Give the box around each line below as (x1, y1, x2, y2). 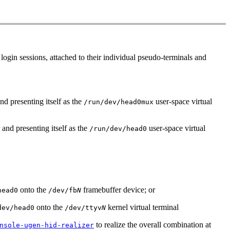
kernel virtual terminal (106, 203, 179, 212)
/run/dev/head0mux (84, 98, 154, 106)
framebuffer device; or (81, 185, 155, 195)
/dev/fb (48, 186, 77, 195)
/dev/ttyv (65, 204, 102, 212)
